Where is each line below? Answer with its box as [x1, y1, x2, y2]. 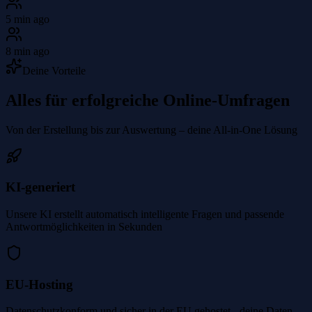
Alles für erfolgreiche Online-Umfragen [6, 91, 290, 109]
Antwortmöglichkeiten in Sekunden [6, 220, 162, 233]
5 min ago [6, 13, 49, 25]
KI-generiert [6, 180, 75, 195]
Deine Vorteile [22, 64, 86, 77]
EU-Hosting [6, 276, 73, 292]
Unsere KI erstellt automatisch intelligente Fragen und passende [6, 208, 284, 220]
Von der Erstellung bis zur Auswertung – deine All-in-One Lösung [6, 123, 297, 136]
